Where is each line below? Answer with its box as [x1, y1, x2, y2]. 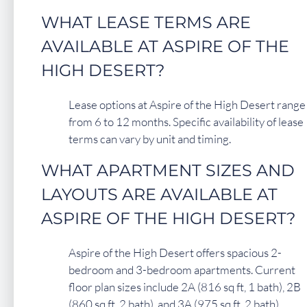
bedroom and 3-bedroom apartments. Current [69, 262, 295, 277]
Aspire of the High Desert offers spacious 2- [69, 245, 282, 260]
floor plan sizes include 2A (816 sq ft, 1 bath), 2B [69, 279, 301, 294]
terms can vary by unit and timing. [69, 131, 231, 146]
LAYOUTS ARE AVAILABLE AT [41, 184, 278, 204]
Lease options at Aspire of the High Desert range [69, 97, 306, 112]
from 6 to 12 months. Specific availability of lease [69, 114, 304, 129]
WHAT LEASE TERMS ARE [41, 12, 251, 32]
